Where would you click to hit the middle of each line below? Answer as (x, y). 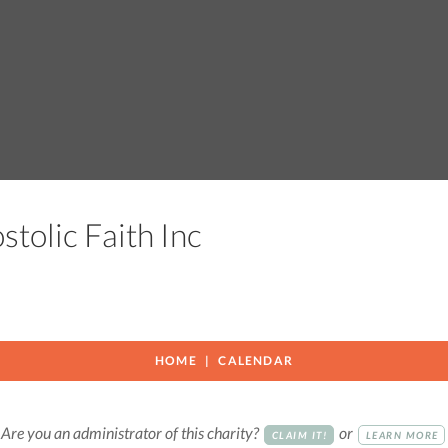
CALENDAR (256, 361)
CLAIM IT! (299, 434)
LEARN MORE (402, 434)
